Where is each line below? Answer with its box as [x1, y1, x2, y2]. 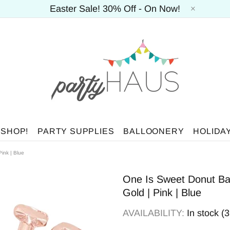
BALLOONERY [123, 126, 184, 136]
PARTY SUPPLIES [37, 126, 114, 136]
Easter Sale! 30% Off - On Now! [50, 4, 180, 14]
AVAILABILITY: [123, 208, 187, 218]
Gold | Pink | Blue [123, 187, 201, 198]
